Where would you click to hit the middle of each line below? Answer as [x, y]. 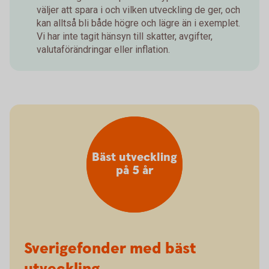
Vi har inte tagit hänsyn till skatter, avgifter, [125, 37]
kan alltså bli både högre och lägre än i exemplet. [138, 23]
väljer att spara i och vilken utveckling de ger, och [138, 10]
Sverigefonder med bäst [110, 249]
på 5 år [134, 171]
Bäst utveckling [134, 158]
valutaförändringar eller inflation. [103, 50]
